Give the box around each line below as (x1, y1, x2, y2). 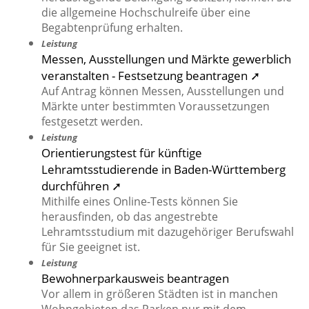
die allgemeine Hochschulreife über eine (41, 5, 250, 21)
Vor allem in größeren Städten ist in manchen (41, 286, 278, 302)
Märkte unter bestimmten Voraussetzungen (41, 99, 270, 114)
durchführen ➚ (41, 177, 121, 195)
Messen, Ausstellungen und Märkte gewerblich (41, 50, 291, 68)
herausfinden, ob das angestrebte (41, 209, 218, 225)
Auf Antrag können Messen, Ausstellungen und (41, 83, 284, 99)
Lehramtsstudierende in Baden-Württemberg (41, 161, 286, 178)
